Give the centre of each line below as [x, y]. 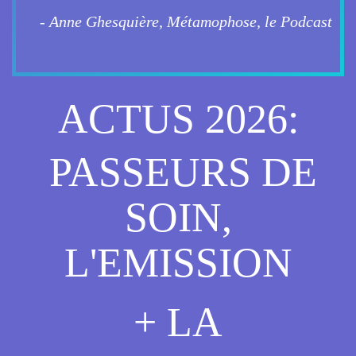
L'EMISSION [178, 263]
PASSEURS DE [178, 172]
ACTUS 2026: [178, 119]
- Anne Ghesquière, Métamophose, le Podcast [182, 21]
